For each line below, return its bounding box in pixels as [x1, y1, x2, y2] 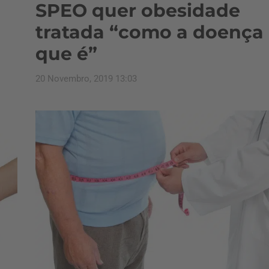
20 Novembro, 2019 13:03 [35, 73, 137, 84]
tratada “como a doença [35, 21, 264, 43]
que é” [35, 43, 97, 65]
